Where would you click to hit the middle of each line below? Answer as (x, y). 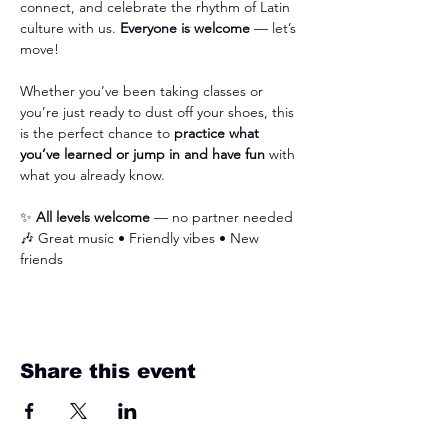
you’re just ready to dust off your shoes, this (159, 112)
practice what (218, 133)
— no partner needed (223, 217)
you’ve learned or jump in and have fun (142, 154)
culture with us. (70, 28)
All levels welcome (93, 217)
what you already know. (92, 175)
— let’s (275, 28)
